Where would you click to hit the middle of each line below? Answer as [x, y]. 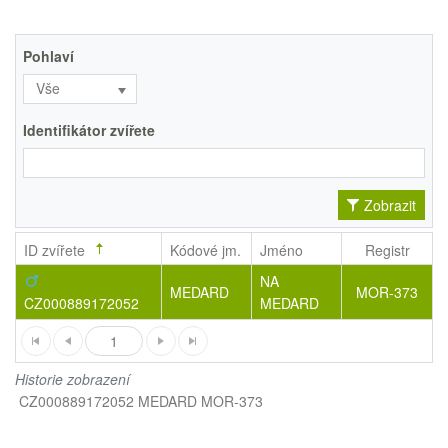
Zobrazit [390, 204]
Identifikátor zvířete [89, 129]
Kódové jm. [206, 250]
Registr [387, 250]
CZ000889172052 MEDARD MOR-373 [141, 400]
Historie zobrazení [72, 378]
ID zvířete [55, 250]
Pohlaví [48, 55]
